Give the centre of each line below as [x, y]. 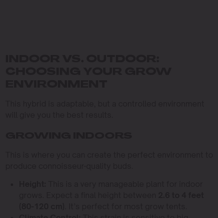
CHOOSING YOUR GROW [88, 72]
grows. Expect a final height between [88, 195]
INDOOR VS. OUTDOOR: [82, 60]
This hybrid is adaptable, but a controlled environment [105, 103]
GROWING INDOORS [69, 136]
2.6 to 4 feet [181, 195]
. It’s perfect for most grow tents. [126, 206]
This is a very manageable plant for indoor [124, 184]
